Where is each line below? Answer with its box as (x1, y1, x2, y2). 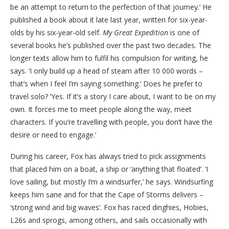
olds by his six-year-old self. (10, 28, 103, 38)
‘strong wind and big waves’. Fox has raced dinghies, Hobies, (10, 202, 209, 213)
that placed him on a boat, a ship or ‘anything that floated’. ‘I (10, 164, 208, 174)
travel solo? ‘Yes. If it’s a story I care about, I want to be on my (10, 91, 216, 102)
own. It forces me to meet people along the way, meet (10, 104, 192, 114)
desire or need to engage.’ (10, 130, 96, 140)
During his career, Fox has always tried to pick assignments (10, 151, 206, 162)
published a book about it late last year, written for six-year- (10, 15, 208, 25)
